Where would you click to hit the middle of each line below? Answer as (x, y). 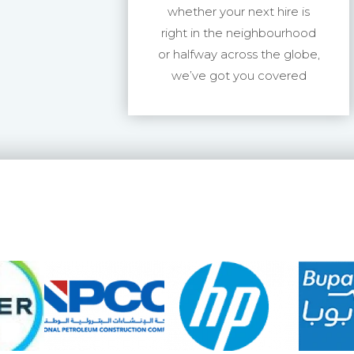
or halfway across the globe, (239, 54)
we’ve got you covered (239, 75)
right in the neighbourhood (239, 33)
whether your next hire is (239, 11)
